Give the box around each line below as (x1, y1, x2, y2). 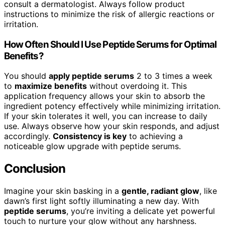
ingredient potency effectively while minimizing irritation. (4, 101, 220, 111)
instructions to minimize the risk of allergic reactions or (4, 9, 214, 19)
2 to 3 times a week (134, 71, 212, 81)
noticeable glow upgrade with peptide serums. (4, 141, 181, 152)
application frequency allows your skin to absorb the (4, 91, 205, 101)
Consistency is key (53, 131, 127, 142)
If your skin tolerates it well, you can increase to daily (4, 111, 207, 122)
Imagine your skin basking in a (4, 186, 122, 196)
